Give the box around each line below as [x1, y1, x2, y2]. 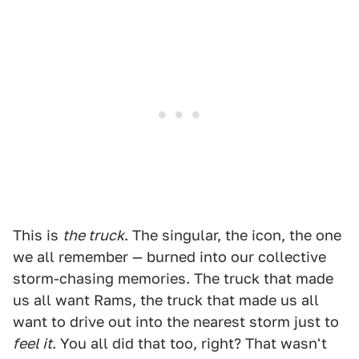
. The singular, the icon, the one [124, 227, 341, 244]
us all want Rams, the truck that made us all [13, 292, 319, 309]
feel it [13, 335, 52, 353]
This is [13, 227, 63, 244]
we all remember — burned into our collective [13, 248, 326, 266]
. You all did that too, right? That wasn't [52, 335, 327, 353]
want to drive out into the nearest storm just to [13, 313, 339, 331]
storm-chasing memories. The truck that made [13, 270, 333, 288]
